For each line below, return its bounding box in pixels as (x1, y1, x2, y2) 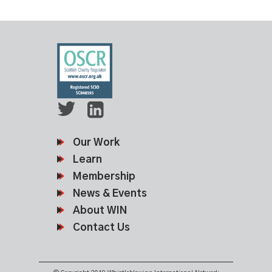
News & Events (73, 188, 147, 199)
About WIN (73, 205, 127, 216)
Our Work (73, 137, 120, 148)
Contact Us (73, 222, 130, 233)
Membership (73, 171, 135, 182)
